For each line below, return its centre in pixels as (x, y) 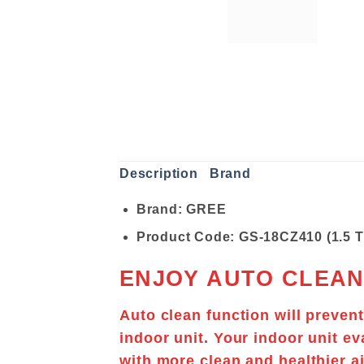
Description (159, 173)
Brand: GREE (181, 209)
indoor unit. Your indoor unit (231, 338)
